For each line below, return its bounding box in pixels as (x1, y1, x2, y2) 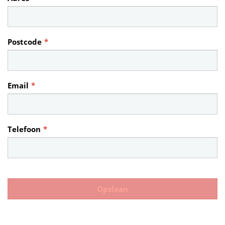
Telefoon (8, 125, 41, 134)
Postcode (8, 37, 42, 47)
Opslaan (97, 183, 128, 194)
